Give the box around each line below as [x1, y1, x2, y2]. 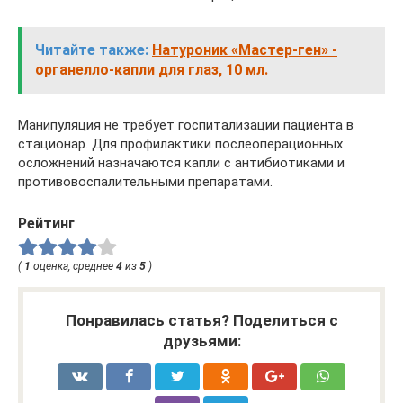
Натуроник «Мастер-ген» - [152, 40, 337, 58]
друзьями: [162, 331, 241, 350]
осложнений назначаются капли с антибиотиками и [18, 154, 345, 171]
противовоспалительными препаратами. [18, 173, 273, 190]
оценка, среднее [31, 259, 116, 273]
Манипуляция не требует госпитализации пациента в [18, 116, 354, 133]
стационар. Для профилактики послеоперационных [18, 135, 343, 152]
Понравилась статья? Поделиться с [65, 310, 338, 329]
